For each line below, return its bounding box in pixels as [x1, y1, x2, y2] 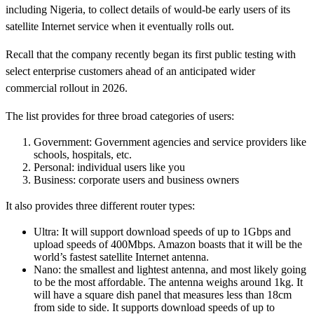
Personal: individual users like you [34, 161, 185, 173]
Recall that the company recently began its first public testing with [6, 48, 296, 60]
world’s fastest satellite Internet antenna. [34, 250, 209, 263]
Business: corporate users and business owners [34, 173, 239, 186]
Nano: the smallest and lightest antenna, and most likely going [34, 263, 306, 275]
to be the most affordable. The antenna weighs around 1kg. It [34, 275, 303, 288]
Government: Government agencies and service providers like [34, 135, 306, 148]
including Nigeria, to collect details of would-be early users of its [6, 3, 290, 15]
